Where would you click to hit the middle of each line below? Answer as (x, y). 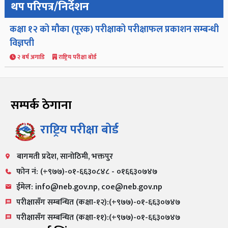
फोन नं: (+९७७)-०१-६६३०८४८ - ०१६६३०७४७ (87, 172)
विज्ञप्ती (22, 43)
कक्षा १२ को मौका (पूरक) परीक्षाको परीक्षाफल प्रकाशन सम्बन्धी (114, 29)
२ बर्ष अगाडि (34, 57)
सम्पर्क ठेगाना (41, 105)
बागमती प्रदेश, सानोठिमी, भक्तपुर (64, 156)
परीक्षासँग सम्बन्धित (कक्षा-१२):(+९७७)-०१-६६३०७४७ (98, 202)
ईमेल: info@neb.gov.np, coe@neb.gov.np (89, 187)
